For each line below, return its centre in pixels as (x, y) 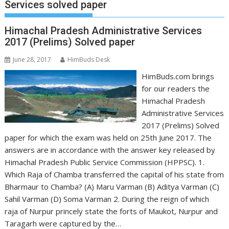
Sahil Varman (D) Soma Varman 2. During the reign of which (107, 199)
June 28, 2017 (32, 60)
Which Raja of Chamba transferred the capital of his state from (114, 175)
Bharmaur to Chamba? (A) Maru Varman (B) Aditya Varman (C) (112, 187)
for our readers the (175, 89)
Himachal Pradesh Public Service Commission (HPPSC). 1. (105, 162)
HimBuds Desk (89, 60)
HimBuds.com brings (178, 76)
